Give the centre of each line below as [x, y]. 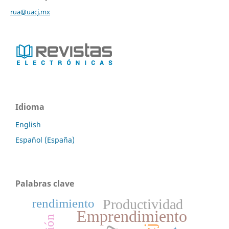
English [28, 124]
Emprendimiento [132, 216]
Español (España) [45, 140]
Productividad [143, 204]
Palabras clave [45, 183]
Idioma [30, 107]
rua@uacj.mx [30, 12]
